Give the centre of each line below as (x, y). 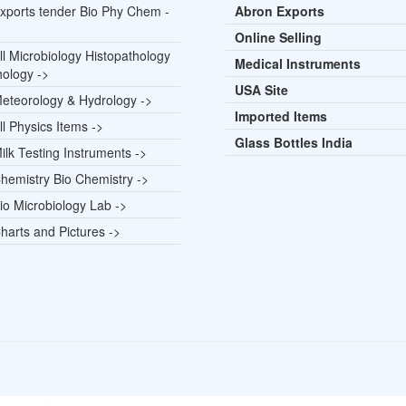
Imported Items (281, 116)
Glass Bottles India (294, 142)
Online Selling (278, 37)
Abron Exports (280, 11)
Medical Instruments (298, 63)
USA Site (261, 90)
